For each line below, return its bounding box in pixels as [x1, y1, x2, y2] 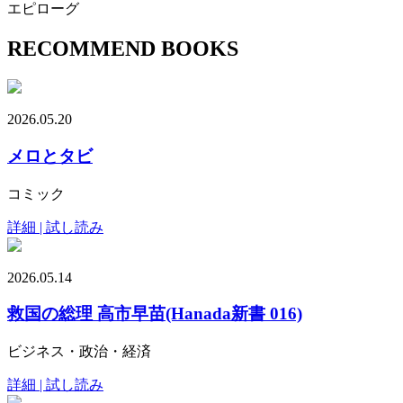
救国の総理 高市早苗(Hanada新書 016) [7, 304, 302, 324]
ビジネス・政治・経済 [7, 343, 151, 359]
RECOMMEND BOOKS [7, 37, 238, 61]
